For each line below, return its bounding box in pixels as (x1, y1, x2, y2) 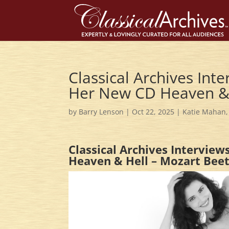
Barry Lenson (79, 107, 124, 117)
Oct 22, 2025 (132, 107, 175, 117)
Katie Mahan (182, 107, 226, 117)
